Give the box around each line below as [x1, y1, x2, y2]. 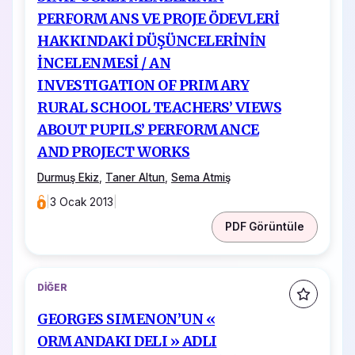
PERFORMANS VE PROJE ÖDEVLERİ [37, 10, 279, 28]
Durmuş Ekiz [37, 170, 99, 184]
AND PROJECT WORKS [37, 143, 190, 161]
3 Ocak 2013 [50, 195, 114, 208]
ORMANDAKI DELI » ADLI [37, 333, 217, 351]
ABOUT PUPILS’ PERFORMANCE [37, 120, 259, 139]
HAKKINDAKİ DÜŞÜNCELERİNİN [37, 32, 266, 50]
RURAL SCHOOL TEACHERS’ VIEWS [37, 98, 281, 116]
